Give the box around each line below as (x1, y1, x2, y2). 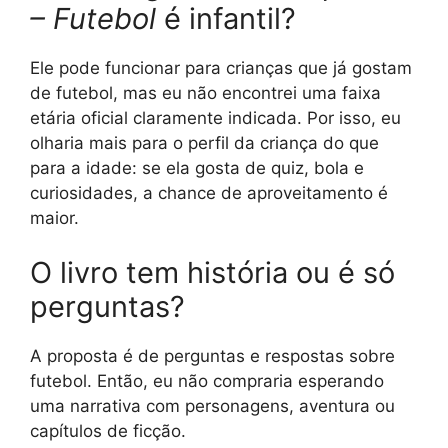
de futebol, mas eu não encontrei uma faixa (30, 82, 381, 103)
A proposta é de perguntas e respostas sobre (30, 346, 395, 366)
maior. (30, 207, 79, 228)
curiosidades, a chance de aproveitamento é (30, 182, 388, 203)
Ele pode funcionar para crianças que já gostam (30, 57, 412, 78)
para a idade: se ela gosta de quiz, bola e (30, 157, 364, 178)
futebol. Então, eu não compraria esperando (30, 371, 384, 391)
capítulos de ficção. (30, 421, 186, 441)
